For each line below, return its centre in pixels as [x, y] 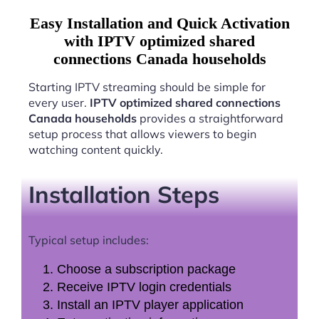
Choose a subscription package [146, 269]
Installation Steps [124, 194]
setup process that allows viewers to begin [142, 134]
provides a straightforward [210, 118]
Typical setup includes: [89, 240]
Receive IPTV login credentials [144, 287]
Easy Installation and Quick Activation [159, 23]
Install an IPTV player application [150, 304]
